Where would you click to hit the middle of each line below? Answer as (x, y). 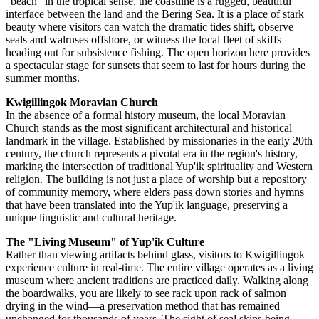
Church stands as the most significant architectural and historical (149, 128)
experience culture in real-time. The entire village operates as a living (159, 268)
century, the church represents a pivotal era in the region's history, (152, 154)
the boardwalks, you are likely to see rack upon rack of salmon (146, 293)
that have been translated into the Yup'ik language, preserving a (147, 205)
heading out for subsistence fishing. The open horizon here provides (158, 53)
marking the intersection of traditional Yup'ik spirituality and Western (159, 167)
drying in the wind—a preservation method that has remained (143, 306)
